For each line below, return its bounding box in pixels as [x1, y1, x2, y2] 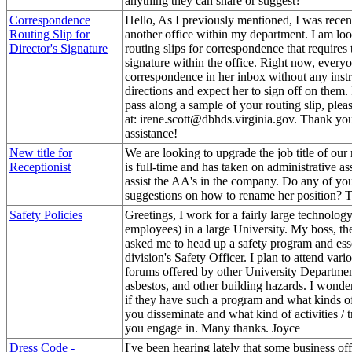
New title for [9, 145, 72, 159]
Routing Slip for [9, 27, 90, 41]
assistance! [125, 126, 178, 140]
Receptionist [9, 159, 71, 174]
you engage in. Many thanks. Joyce [125, 321, 300, 335]
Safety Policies [9, 207, 82, 222]
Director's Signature [9, 41, 108, 55]
